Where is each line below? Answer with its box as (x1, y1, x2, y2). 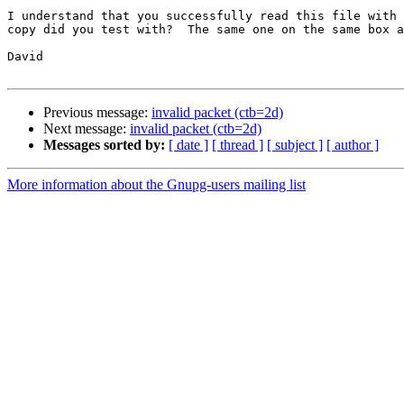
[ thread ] (212, 137, 263, 153)
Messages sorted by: (43, 137, 165, 153)
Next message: (43, 121, 130, 137)
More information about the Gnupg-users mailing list (7, 177, 306, 193)
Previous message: (43, 105, 151, 121)
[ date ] (169, 137, 208, 153)
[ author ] (326, 137, 379, 153)
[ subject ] (267, 137, 323, 153)
